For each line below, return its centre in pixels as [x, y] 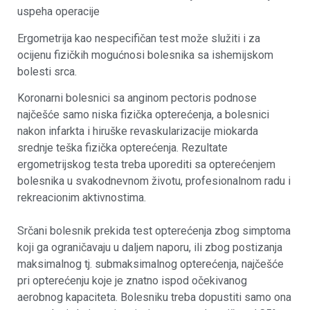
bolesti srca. [47, 71]
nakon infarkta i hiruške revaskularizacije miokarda [138, 131]
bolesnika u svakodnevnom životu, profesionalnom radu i [154, 181]
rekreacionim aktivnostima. [82, 198]
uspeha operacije [58, 12]
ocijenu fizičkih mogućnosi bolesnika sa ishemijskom [145, 55]
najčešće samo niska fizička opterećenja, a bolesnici [143, 115]
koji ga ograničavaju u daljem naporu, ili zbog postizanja [150, 248]
